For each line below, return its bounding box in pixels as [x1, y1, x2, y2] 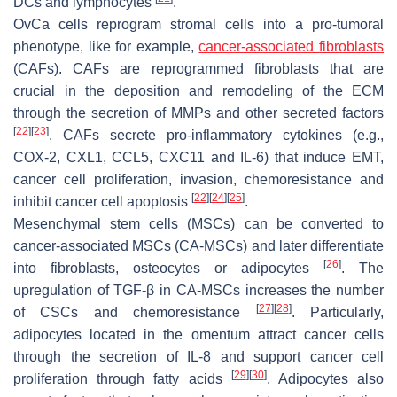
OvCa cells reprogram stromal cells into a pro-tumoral [13, 16, 384, 32]
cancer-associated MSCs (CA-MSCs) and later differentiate [13, 237, 384, 253]
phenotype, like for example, [13, 38, 199, 54]
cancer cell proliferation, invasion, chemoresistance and [13, 171, 384, 187]
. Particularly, [291, 304, 385, 320]
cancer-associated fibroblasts [198, 38, 385, 54]
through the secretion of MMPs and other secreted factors [13, 105, 384, 121]
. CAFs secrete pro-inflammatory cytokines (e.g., [49, 127, 384, 143]
